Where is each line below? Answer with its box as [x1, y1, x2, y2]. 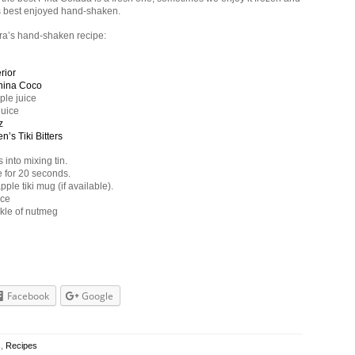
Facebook [7, 289, 49, 303]
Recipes [6, 341, 37, 350]
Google [82, 289, 113, 303]
